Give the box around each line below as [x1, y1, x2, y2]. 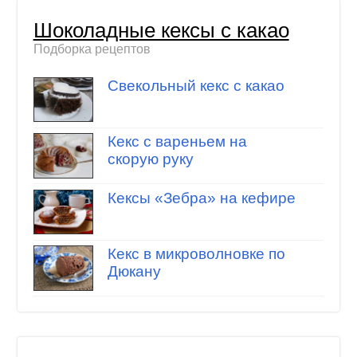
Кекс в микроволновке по [107, 245, 285, 263]
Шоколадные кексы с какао [33, 19, 289, 42]
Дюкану [107, 263, 161, 280]
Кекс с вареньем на [107, 133, 247, 151]
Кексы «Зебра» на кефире [107, 189, 296, 206]
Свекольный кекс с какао [107, 76, 284, 94]
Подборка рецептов [33, 42, 151, 57]
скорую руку [107, 151, 194, 168]
